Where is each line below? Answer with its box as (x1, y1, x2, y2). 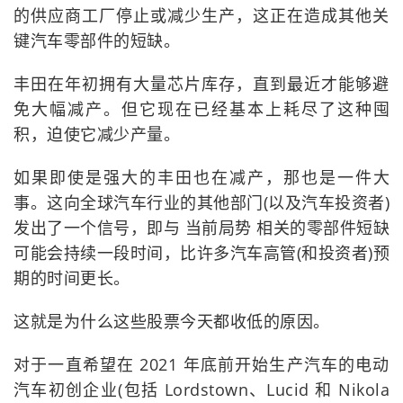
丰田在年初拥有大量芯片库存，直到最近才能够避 (13, 73, 390, 95)
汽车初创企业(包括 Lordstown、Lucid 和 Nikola (13, 379, 390, 401)
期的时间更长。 (13, 267, 130, 290)
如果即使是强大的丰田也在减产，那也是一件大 (13, 166, 390, 189)
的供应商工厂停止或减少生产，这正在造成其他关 (13, 4, 390, 27)
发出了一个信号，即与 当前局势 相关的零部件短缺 (13, 217, 390, 239)
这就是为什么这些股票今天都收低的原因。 (13, 310, 330, 333)
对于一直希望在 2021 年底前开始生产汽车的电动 (13, 354, 390, 376)
